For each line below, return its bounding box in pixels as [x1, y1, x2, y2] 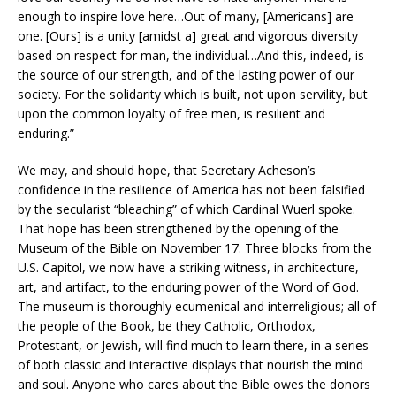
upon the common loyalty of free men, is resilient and [18, 105, 325, 123]
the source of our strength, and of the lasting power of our [18, 66, 354, 84]
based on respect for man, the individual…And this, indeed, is [18, 47, 364, 65]
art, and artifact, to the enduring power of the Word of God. [18, 278, 359, 296]
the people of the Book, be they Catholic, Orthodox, [18, 317, 316, 335]
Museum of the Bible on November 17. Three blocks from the [18, 240, 372, 257]
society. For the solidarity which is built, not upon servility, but [18, 86, 368, 103]
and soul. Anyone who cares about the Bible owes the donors [18, 376, 370, 393]
